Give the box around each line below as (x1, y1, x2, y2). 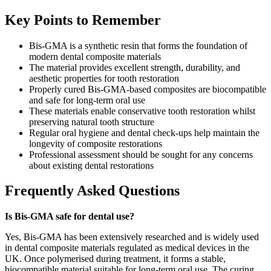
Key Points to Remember (5, 11, 161, 28)
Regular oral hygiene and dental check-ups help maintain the (29, 127, 260, 138)
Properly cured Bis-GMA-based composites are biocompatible (29, 83, 266, 94)
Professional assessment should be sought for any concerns (29, 149, 253, 160)
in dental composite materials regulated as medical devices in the (5, 243, 249, 253)
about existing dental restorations (29, 160, 154, 171)
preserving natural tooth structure (29, 116, 154, 127)
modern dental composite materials (29, 51, 161, 62)
